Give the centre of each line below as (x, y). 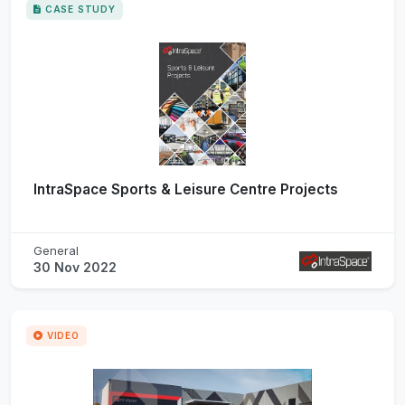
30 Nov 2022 (75, 267)
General (56, 250)
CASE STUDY (80, 9)
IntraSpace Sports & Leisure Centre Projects (186, 189)
